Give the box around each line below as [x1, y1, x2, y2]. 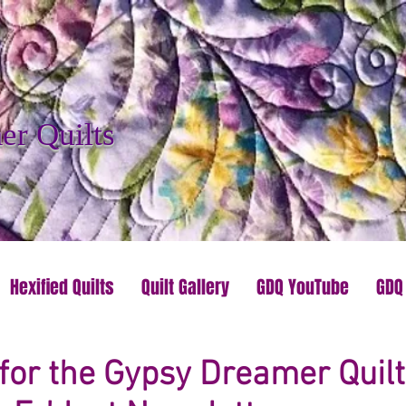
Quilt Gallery [140, 274, 229, 301]
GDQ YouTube [256, 274, 349, 301]
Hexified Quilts [9, 274, 114, 301]
